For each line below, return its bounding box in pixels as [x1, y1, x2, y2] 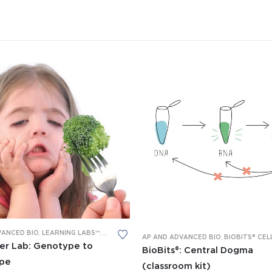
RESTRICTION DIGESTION [120, 230, 205, 237]
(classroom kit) [142, 261, 211, 271]
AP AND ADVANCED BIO [142, 234, 221, 240]
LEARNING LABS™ [42, 230, 100, 237]
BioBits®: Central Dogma [142, 245, 253, 255]
